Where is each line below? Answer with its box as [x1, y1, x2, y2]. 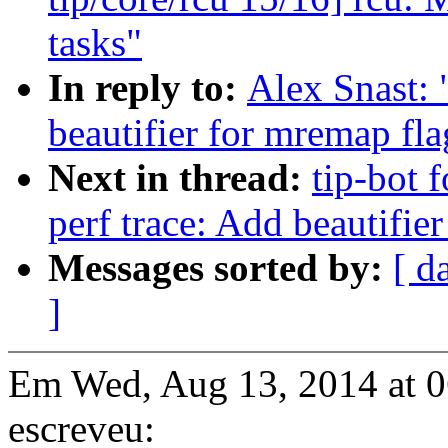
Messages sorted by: [48, 246, 393, 290]
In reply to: [48, 66, 247, 110]
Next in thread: [48, 156, 312, 200]
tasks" [48, 21, 142, 65]
